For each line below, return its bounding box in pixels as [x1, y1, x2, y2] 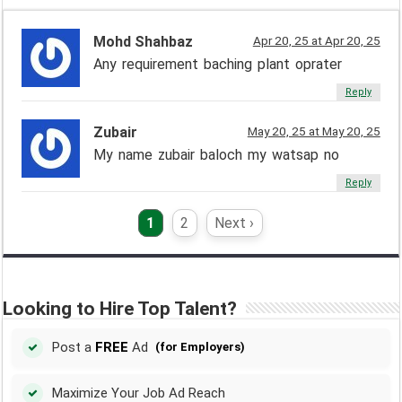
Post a [52, 339, 92, 356]
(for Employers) [155, 340, 246, 354]
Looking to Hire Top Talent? [3, 297, 238, 319]
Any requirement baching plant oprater [93, 55, 343, 73]
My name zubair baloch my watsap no [93, 145, 340, 163]
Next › [214, 214, 255, 232]
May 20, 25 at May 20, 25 [247, 123, 380, 138]
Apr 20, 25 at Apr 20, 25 [252, 32, 380, 48]
